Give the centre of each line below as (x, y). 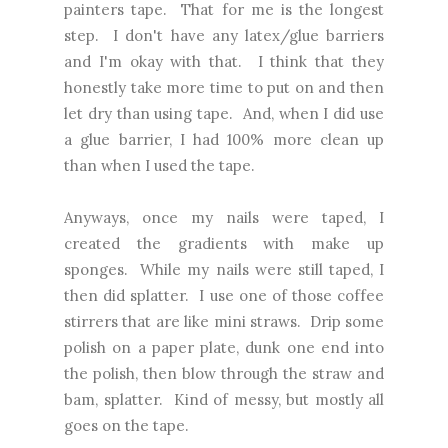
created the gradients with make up (224, 244)
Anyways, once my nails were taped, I (224, 218)
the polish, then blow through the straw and (224, 374)
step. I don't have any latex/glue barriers (224, 36)
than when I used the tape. (159, 166)
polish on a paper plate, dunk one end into (224, 348)
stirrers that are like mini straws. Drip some (224, 322)
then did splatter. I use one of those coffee (224, 296)
